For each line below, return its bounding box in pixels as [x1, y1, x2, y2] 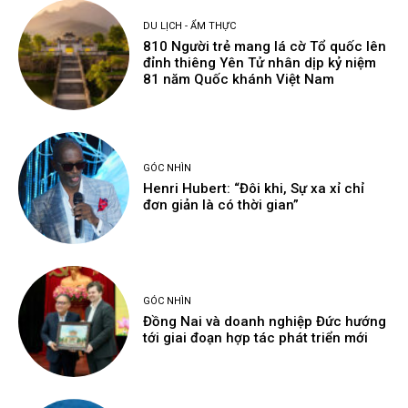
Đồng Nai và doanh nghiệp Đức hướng [143, 313, 387, 331]
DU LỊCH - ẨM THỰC [143, 20, 237, 33]
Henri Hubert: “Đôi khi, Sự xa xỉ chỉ [143, 179, 365, 197]
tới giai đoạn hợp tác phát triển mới [143, 330, 369, 347]
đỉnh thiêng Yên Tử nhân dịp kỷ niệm [143, 55, 377, 72]
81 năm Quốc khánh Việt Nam [143, 71, 335, 88]
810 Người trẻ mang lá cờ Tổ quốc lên [143, 38, 387, 56]
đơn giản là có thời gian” [143, 196, 300, 213]
